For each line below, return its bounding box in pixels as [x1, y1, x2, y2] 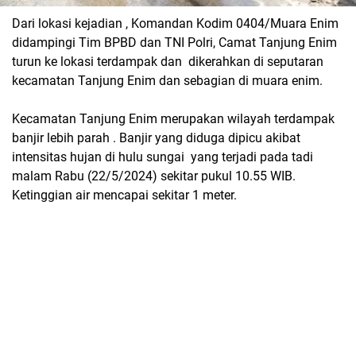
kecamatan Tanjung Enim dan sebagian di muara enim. [12, 73, 323, 89]
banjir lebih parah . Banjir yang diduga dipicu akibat [12, 130, 300, 146]
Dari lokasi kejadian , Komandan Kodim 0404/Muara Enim [12, 16, 339, 32]
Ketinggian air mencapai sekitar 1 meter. [12, 188, 237, 203]
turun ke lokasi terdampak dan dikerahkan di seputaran [12, 54, 323, 70]
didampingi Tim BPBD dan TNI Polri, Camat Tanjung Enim [12, 35, 337, 51]
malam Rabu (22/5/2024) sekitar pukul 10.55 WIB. [12, 168, 296, 184]
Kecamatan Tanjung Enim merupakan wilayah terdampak [12, 111, 335, 127]
